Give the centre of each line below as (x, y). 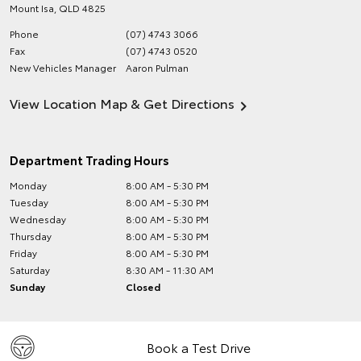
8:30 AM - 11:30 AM (170, 270)
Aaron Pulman (158, 67)
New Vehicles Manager (63, 67)
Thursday (31, 236)
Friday (23, 253)
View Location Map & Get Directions (122, 103)
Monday (28, 185)
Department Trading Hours (89, 160)
